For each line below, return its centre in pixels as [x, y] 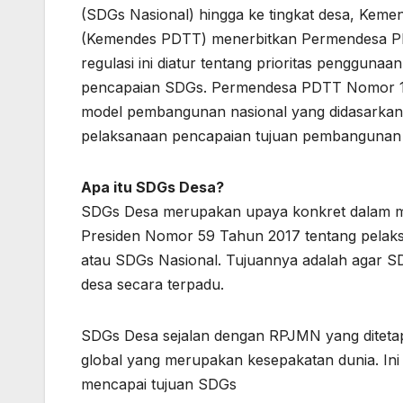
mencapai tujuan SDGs [159, 385]
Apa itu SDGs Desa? [152, 188]
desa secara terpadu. [152, 285]
